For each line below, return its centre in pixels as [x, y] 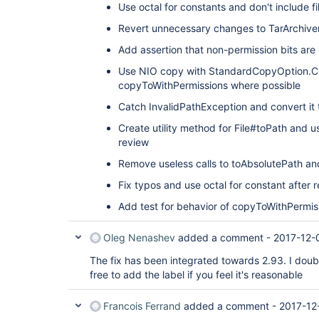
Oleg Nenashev [139, 237]
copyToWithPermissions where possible [209, 85]
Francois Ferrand [142, 306]
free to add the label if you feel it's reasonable [196, 274]
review [134, 142]
